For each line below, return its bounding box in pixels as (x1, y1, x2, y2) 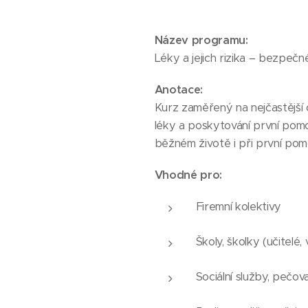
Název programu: (154, 33, 248, 47)
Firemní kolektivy (195, 199, 281, 214)
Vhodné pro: (154, 168, 222, 182)
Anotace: (154, 82, 203, 97)
